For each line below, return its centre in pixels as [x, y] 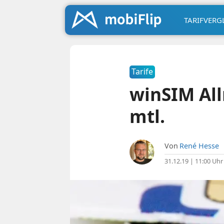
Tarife [142, 71]
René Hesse [199, 146]
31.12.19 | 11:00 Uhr [193, 161]
